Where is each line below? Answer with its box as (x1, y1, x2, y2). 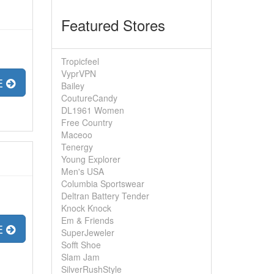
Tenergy (61, 141, 93, 153)
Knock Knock (61, 202, 111, 214)
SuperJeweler (61, 226, 114, 239)
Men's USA (61, 165, 104, 177)
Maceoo (61, 128, 92, 141)
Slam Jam (61, 251, 100, 263)
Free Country (61, 116, 113, 128)
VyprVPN (61, 67, 96, 80)
